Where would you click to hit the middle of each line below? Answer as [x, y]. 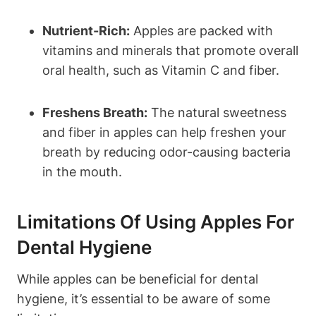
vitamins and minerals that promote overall [170, 50]
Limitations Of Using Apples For [156, 221]
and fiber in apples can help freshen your [164, 132]
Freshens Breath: [95, 112]
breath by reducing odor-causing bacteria [166, 152]
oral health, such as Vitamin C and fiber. [161, 70]
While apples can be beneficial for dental [138, 279]
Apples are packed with [201, 30]
